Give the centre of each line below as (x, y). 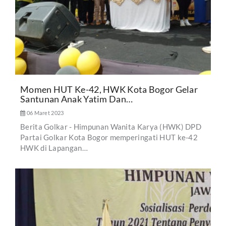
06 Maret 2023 (45, 113)
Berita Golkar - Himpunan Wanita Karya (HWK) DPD (111, 127)
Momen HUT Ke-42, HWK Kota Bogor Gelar (109, 90)
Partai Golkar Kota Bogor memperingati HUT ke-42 (109, 137)
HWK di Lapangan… (54, 148)
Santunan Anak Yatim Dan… (77, 99)
